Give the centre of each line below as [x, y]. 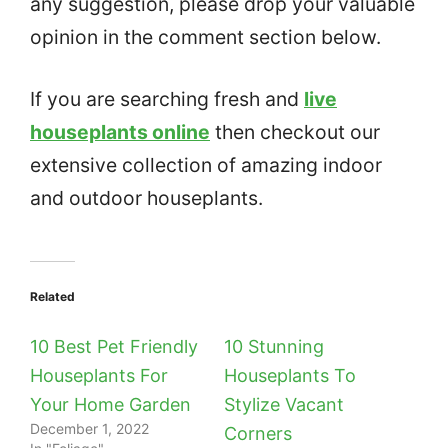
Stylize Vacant [284, 405]
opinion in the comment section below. [205, 37]
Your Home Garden [110, 405]
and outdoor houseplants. [146, 198]
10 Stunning [274, 347]
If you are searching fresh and [167, 99]
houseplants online [120, 132]
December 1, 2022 [89, 429]
